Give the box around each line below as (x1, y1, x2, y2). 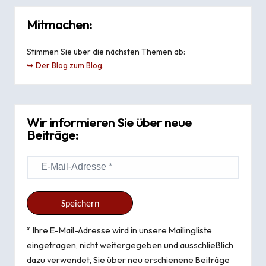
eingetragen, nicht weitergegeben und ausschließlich (27, 239, 233, 251)
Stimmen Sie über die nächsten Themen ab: (27, 46, 185, 58)
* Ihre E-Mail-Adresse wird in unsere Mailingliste (27, 224, 212, 236)
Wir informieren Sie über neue (27, 115, 192, 131)
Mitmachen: (27, 17, 92, 33)
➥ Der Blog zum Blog (27, 60, 102, 71)
